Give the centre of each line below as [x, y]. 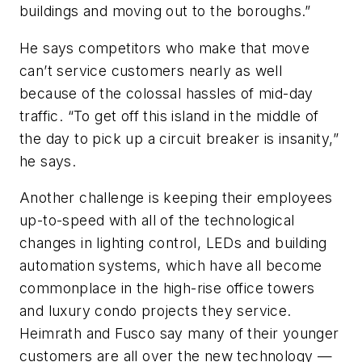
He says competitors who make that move [165, 48]
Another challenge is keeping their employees [176, 198]
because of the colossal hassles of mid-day [166, 93]
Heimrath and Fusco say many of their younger [179, 334]
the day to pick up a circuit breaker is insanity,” [179, 138]
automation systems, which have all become [171, 266]
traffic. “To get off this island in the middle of [169, 116]
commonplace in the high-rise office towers [167, 288]
